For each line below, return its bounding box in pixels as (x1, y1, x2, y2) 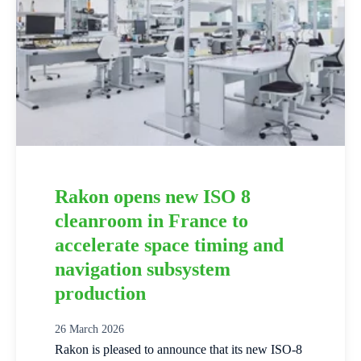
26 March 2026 (55, 322, 124, 335)
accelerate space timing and (55, 234, 284, 255)
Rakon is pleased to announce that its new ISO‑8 (55, 342, 302, 356)
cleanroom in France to (55, 210, 248, 231)
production (55, 282, 146, 304)
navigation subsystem (55, 258, 230, 280)
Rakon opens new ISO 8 (55, 185, 251, 207)
